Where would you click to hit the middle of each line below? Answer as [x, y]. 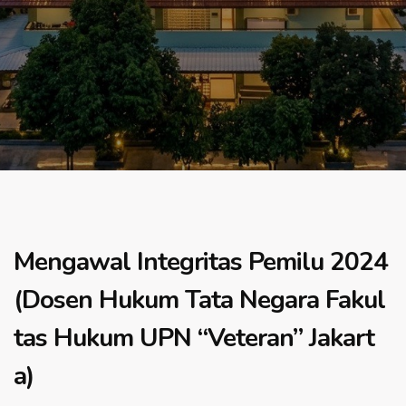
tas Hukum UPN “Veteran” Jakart [194, 338]
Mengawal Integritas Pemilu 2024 [201, 262]
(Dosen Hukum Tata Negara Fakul [199, 300]
